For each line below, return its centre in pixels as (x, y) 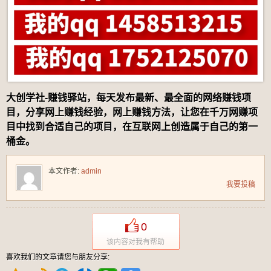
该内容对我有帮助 (135, 242)
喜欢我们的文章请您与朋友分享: (58, 257)
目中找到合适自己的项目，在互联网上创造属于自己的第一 (132, 126)
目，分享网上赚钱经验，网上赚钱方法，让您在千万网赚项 (132, 112)
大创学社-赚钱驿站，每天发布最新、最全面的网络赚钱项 (129, 97)
